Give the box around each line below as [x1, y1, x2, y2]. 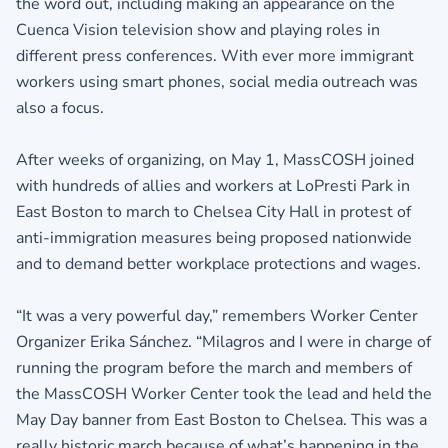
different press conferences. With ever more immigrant [16, 45, 414, 68]
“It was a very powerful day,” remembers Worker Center [16, 305, 418, 328]
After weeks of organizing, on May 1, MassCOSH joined [16, 149, 414, 172]
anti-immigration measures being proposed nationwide [16, 227, 412, 250]
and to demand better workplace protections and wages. [16, 253, 421, 276]
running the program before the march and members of [16, 357, 412, 380]
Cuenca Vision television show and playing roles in [16, 19, 380, 42]
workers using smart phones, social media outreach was [16, 71, 418, 94]
